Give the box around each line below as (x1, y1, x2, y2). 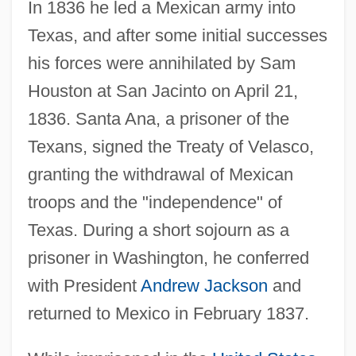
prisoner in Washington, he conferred (27, 247, 309, 268)
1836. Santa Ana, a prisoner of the (27, 108, 289, 129)
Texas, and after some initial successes (27, 25, 327, 45)
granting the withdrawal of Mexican (27, 164, 293, 184)
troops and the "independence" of (27, 192, 282, 212)
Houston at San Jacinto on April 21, (27, 80, 298, 101)
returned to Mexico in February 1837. (27, 303, 309, 323)
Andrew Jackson (140, 275, 268, 296)
